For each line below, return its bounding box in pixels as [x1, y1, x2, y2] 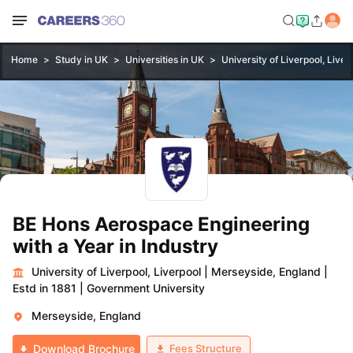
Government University [87, 281, 205, 295]
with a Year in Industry [13, 235, 218, 258]
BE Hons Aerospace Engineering [13, 213, 310, 236]
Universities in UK [124, 54, 204, 65]
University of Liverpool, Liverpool [32, 265, 201, 278]
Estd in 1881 [13, 281, 76, 295]
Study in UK [54, 54, 108, 65]
